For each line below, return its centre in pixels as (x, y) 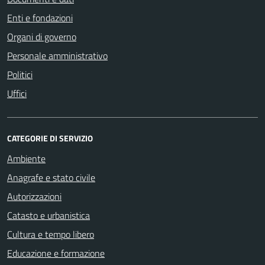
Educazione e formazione (56, 253)
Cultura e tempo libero (51, 234)
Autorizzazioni (34, 196)
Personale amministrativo (57, 55)
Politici (20, 74)
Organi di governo (42, 36)
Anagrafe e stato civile (51, 177)
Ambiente (26, 158)
